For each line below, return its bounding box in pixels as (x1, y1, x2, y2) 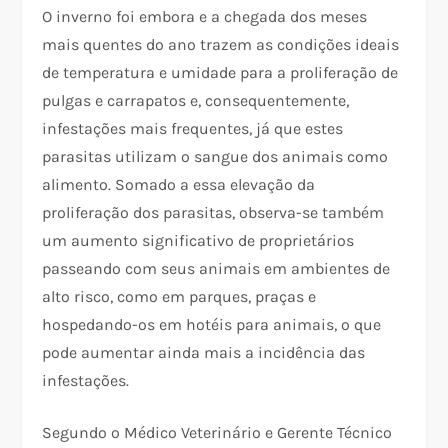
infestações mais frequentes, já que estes (42, 119, 344, 139)
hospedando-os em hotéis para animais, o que (42, 315, 382, 335)
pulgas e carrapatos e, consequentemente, (42, 91, 350, 111)
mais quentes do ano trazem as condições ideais (42, 35, 400, 55)
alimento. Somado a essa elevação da (42, 175, 316, 195)
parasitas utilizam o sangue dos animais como (42, 147, 389, 167)
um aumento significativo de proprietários (42, 231, 355, 251)
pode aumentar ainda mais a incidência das (42, 343, 366, 363)
